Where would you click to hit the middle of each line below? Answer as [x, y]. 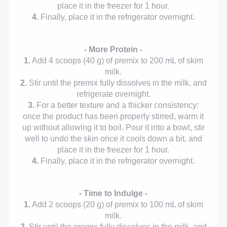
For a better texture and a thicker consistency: [117, 105]
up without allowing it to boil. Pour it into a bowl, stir [113, 127]
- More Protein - [113, 49]
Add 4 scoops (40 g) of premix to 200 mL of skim [117, 60]
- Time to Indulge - [113, 193]
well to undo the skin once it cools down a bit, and [113, 138]
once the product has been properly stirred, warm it [113, 116]
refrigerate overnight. [113, 94]
